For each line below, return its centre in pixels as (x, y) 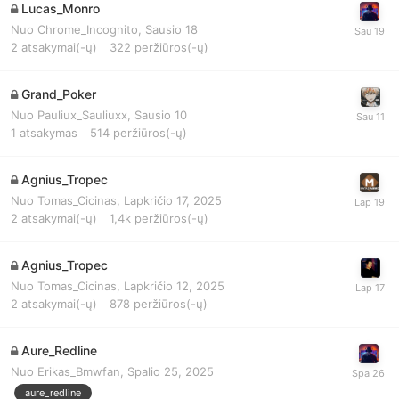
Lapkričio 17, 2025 (173, 201)
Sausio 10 (161, 115)
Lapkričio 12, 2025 (174, 286)
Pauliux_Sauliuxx (82, 115)
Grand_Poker (59, 94)
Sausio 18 (171, 30)
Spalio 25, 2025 (171, 372)
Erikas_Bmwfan (79, 372)
